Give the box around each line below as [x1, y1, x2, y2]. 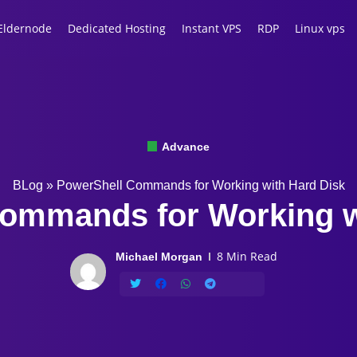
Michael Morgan [116, 249, 203, 263]
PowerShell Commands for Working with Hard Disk [56, 178, 345, 192]
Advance [159, 139, 210, 153]
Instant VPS [182, 21, 241, 36]
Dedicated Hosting [68, 21, 166, 36]
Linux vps [295, 21, 345, 36]
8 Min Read [214, 248, 278, 264]
